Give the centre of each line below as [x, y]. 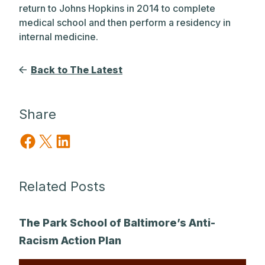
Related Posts [62, 186]
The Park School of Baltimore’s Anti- [117, 222]
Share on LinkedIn [84, 140]
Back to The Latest [77, 70]
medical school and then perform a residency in [125, 22]
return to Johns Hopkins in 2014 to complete [117, 8]
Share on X [41, 140]
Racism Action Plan [70, 240]
